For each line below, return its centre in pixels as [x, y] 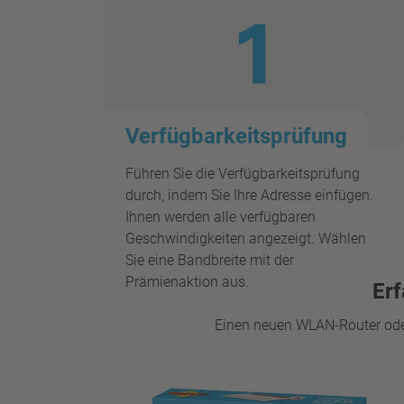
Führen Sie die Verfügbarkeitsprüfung [243, 173]
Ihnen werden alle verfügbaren [220, 216]
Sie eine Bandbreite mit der [210, 260]
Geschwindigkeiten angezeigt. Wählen [246, 238]
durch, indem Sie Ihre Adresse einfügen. [249, 195]
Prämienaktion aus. [187, 281]
